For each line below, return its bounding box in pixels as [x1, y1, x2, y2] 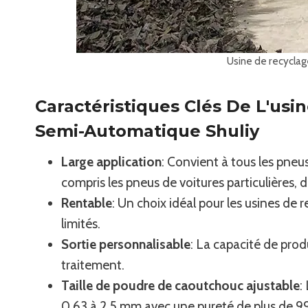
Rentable [61, 195, 112, 211]
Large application [61, 153, 162, 170]
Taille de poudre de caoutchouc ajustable [61, 277, 300, 294]
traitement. [61, 256, 124, 273]
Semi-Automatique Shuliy [35, 120, 259, 141]
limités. [61, 215, 100, 232]
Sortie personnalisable [61, 236, 190, 252]
